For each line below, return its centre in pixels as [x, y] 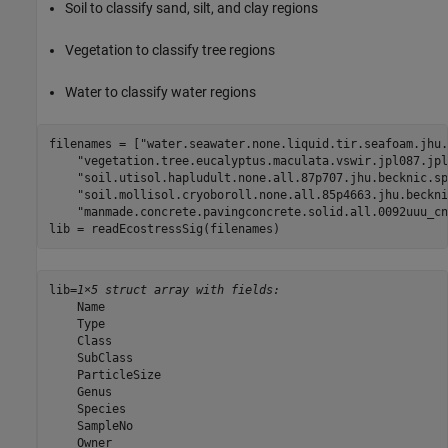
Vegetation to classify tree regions [170, 50]
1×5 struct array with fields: [178, 289]
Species [87, 408]
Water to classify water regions [160, 92]
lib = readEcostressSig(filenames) [164, 228]
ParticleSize [104, 374]
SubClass [90, 357]
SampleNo [90, 425]
